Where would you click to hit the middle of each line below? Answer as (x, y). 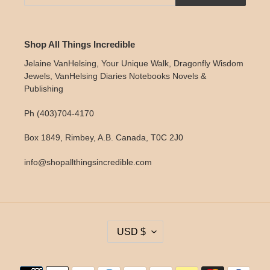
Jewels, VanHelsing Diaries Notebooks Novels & (115, 76)
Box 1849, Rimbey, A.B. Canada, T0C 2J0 (104, 138)
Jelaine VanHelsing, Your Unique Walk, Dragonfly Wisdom (134, 64)
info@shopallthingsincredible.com (88, 162)
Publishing (44, 89)
